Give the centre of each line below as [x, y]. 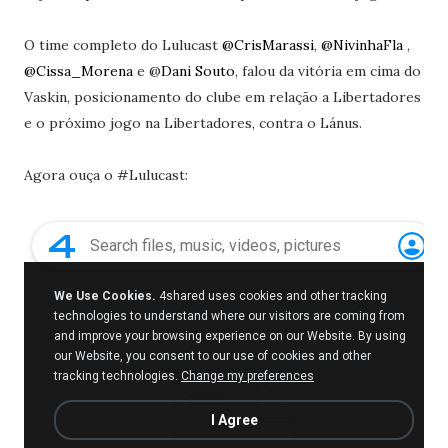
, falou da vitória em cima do [327, 70]
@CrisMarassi [267, 44]
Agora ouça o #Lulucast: [105, 174]
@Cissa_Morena [78, 70]
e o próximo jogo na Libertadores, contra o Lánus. [192, 122]
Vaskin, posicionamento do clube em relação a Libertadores [222, 96]
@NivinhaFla [363, 44]
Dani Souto [197, 70]
